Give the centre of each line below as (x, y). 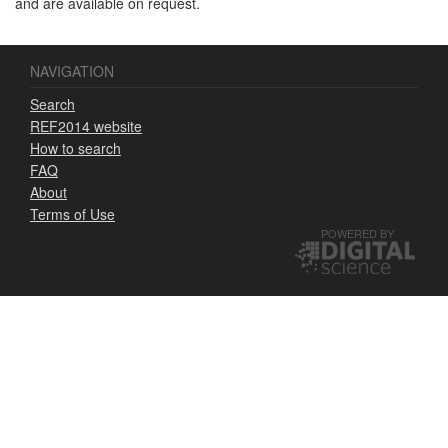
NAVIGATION (72, 70)
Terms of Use (72, 213)
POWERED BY (357, 232)
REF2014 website (86, 125)
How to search (75, 147)
